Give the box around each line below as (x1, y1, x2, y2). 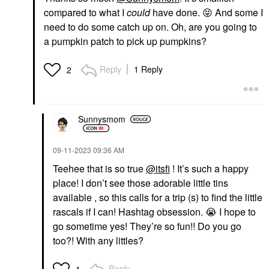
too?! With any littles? (53, 233, 146, 247)
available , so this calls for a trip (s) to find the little (53, 190, 262, 204)
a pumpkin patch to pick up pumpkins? (44, 34, 209, 48)
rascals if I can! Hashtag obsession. (53, 204, 205, 219)
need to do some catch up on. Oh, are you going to (44, 19, 257, 34)
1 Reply (134, 62, 163, 75)
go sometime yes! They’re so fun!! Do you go (53, 219, 241, 233)
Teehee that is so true (53, 161, 146, 175)
